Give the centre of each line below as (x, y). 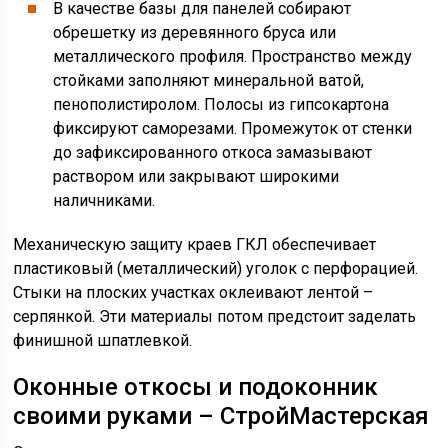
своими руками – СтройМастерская (221, 416)
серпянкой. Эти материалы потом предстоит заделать (215, 316)
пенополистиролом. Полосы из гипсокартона (221, 104)
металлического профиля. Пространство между (233, 56)
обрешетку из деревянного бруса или (195, 32)
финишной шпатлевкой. (103, 340)
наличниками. (104, 200)
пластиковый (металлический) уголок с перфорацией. (216, 268)
